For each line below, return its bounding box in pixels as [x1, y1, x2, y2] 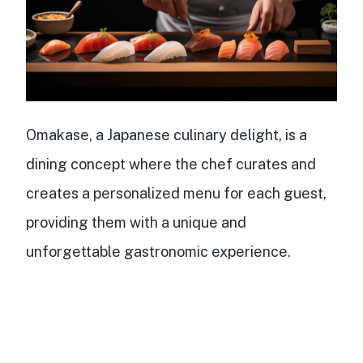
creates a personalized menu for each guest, [26, 185, 327, 203]
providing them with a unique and [26, 214, 246, 232]
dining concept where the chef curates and [26, 156, 316, 173]
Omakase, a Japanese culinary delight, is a [26, 126, 307, 144]
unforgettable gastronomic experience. [26, 243, 291, 261]
